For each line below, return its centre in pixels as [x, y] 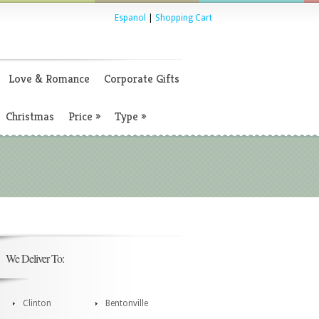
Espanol [130, 18]
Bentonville [127, 303]
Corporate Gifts [142, 79]
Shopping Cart [184, 18]
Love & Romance [49, 79]
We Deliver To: [35, 258]
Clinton [37, 303]
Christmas [30, 116]
